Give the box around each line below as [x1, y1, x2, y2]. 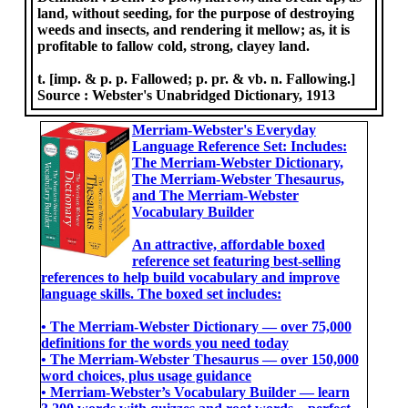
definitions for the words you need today [40, 335, 289, 351]
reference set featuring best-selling [131, 253, 341, 269]
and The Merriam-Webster [131, 188, 299, 203]
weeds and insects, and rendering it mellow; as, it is [37, 22, 351, 37]
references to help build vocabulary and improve [40, 270, 340, 285]
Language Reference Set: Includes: [131, 138, 347, 154]
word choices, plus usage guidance [40, 368, 251, 383]
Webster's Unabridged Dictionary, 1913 [92, 87, 336, 103]
